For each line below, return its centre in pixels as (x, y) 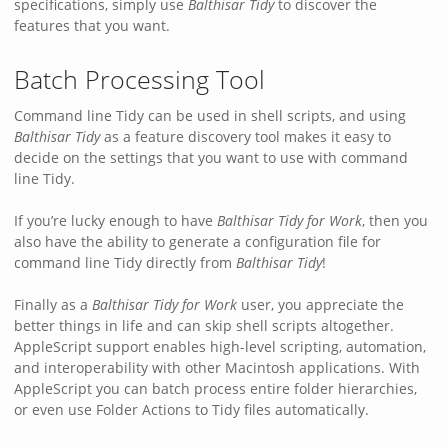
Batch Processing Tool (139, 79)
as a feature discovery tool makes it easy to (245, 136)
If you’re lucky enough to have (115, 220)
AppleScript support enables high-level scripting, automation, (220, 346)
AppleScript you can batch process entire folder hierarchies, (215, 388)
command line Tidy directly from (125, 262)
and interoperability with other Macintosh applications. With (217, 367)
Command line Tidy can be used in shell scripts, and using (210, 115)
